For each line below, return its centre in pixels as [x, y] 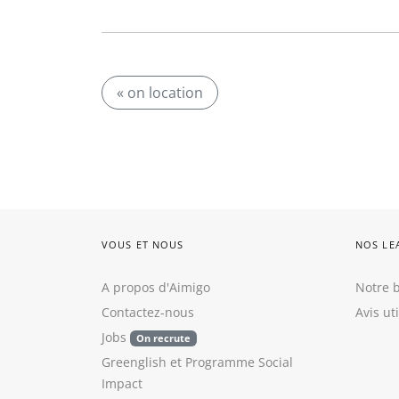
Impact [122, 383]
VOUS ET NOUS [143, 244]
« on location [160, 93]
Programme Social [239, 362]
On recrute [163, 338]
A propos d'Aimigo [156, 287]
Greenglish [134, 362]
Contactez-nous [148, 312]
